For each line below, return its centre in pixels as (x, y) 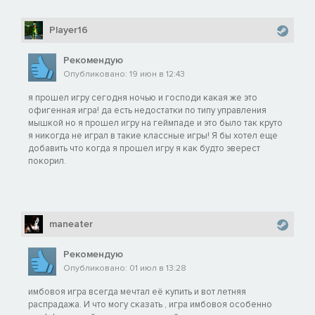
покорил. (47, 161)
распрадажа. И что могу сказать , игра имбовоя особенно (150, 304)
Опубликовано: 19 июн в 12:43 (124, 74)
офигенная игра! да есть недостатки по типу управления (147, 110)
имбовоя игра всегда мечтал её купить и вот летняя (137, 291)
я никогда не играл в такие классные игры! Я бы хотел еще (153, 135)
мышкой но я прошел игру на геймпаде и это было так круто (155, 123)
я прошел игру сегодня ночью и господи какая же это (143, 97)
